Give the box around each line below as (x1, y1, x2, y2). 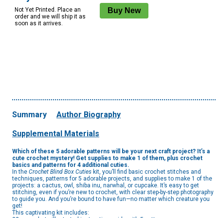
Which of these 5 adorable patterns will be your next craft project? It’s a (12, 148, 210, 155)
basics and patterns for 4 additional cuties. (12, 162, 131, 169)
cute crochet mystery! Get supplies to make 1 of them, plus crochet (12, 155, 202, 162)
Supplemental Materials (12, 129, 99, 139)
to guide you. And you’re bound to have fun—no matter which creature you (12, 196, 210, 203)
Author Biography (56, 110, 121, 120)
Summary (12, 110, 47, 120)
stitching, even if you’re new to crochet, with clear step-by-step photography (12, 189, 214, 196)
